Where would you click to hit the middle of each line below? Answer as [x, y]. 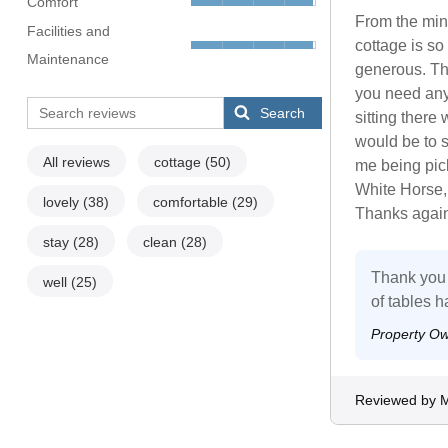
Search [283, 113]
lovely [62, 202]
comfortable [192, 202]
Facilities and [68, 31]
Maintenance [67, 59]
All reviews [76, 162]
